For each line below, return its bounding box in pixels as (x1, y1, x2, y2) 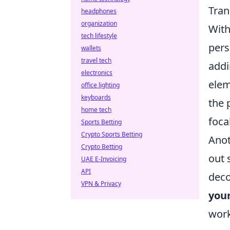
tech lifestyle (81, 31, 117, 40)
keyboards (81, 93, 111, 102)
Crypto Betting (81, 142, 122, 151)
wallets (81, 44, 101, 52)
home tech (81, 105, 111, 114)
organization (81, 19, 117, 28)
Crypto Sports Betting (81, 130, 142, 139)
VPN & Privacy (81, 179, 121, 188)
